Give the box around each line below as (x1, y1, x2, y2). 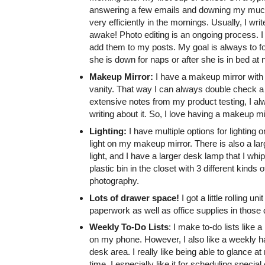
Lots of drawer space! (89, 192, 179, 203)
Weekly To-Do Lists (89, 222, 169, 232)
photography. (89, 175, 139, 186)
